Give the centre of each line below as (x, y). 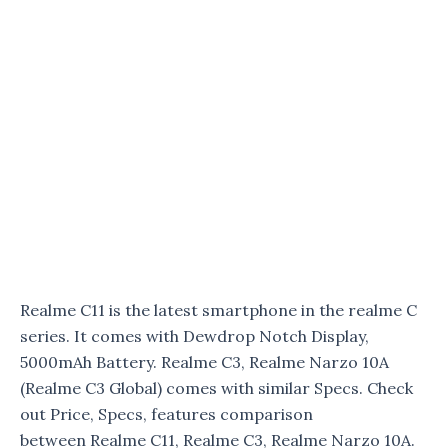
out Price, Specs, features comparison (166, 414)
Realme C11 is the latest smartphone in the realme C (218, 310)
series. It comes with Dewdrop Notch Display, (194, 336)
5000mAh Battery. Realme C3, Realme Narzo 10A (204, 362)
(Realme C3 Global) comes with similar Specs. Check (216, 388)
